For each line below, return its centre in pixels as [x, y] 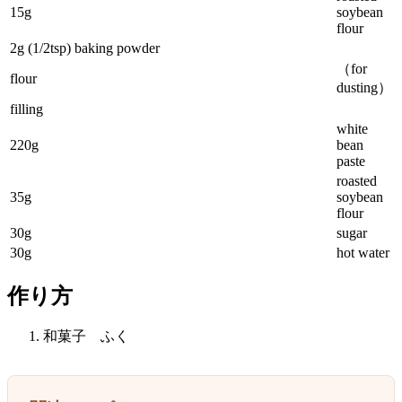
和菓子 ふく [86, 336]
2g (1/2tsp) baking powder [85, 48]
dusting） [364, 87]
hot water [363, 252]
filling [26, 109]
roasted [357, 180]
